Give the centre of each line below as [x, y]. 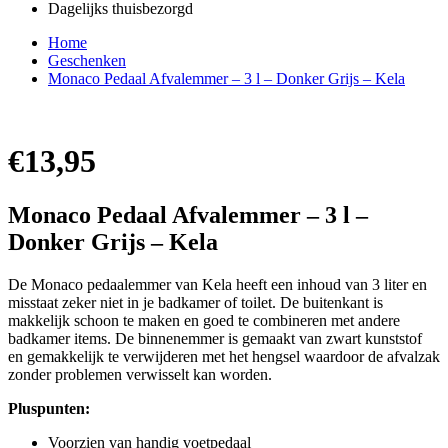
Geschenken [87, 60]
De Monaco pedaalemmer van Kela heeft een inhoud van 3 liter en [217, 284]
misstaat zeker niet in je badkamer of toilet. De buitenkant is [195, 302]
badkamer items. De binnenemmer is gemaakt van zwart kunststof [215, 338]
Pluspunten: [49, 408]
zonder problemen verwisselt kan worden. [140, 374]
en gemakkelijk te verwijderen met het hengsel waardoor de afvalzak [224, 356]
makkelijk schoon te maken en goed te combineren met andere [204, 320]
